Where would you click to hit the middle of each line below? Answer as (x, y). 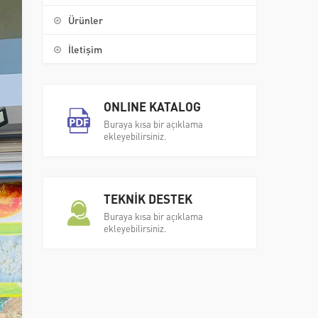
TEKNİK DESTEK (148, 198)
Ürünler (86, 20)
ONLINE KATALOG (152, 106)
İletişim (85, 49)
